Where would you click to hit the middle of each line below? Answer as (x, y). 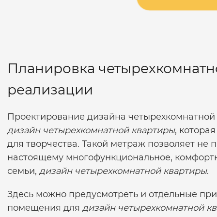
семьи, (23, 171)
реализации (50, 89)
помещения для (45, 208)
